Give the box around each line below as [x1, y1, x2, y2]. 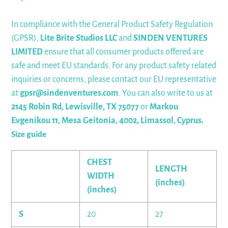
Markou [148, 102, 178, 111]
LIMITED [11, 47, 43, 56]
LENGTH [155, 164, 187, 174]
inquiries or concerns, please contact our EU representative [11, 75, 216, 84]
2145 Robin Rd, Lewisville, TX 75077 [11, 102, 139, 111]
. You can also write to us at [119, 89, 213, 98]
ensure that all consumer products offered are [43, 47, 204, 56]
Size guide [11, 130, 46, 138]
